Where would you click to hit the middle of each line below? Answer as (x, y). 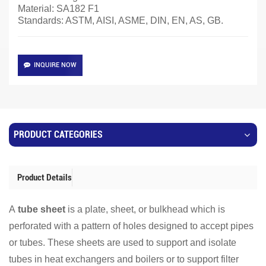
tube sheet (42, 209)
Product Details (45, 177)
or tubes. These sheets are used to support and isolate (123, 242)
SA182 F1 (78, 8)
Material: (37, 8)
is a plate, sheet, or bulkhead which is (145, 209)
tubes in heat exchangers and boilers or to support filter (124, 259)
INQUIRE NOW (55, 65)
